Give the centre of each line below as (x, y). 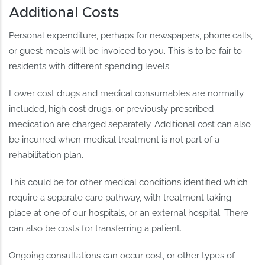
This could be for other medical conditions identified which (129, 182)
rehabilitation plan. (46, 155)
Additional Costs (64, 13)
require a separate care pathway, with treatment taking (120, 198)
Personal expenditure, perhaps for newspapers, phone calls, (131, 36)
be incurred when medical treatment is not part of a (114, 140)
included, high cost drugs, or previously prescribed (112, 109)
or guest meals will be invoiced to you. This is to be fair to (126, 51)
